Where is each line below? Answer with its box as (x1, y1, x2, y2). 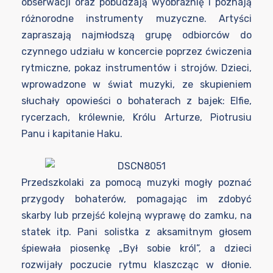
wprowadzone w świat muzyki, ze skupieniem (21, 79, 252, 90)
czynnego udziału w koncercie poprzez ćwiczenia (21, 46, 252, 57)
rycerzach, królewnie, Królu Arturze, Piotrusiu (21, 112, 252, 123)
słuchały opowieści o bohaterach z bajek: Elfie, (21, 95, 252, 107)
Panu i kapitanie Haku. (21, 128, 122, 140)
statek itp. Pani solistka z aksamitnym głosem (21, 226, 252, 238)
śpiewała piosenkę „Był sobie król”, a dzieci (21, 243, 252, 254)
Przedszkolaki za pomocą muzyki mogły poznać (21, 177, 252, 188)
